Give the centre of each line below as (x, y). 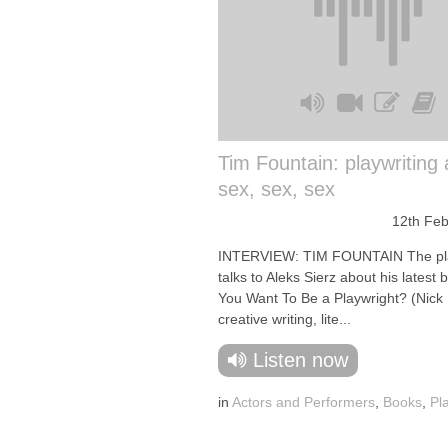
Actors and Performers (303, 402)
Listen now (300, 360)
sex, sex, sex (276, 189)
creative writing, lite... (284, 319)
